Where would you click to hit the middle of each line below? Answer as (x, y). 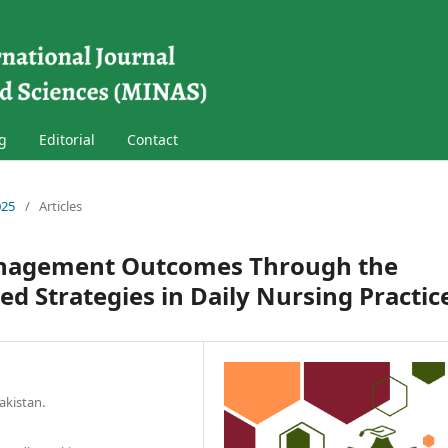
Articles (60, 205)
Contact (152, 139)
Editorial (67, 139)
